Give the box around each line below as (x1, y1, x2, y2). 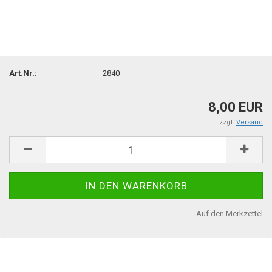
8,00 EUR (208, 100, 263, 115)
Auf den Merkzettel (196, 209, 263, 218)
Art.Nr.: (9, 68, 37, 78)
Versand (236, 118, 263, 126)
